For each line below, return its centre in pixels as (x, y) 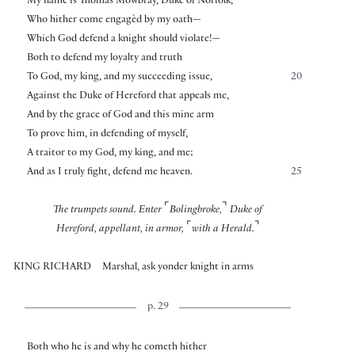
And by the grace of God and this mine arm (120, 115)
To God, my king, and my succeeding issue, (119, 77)
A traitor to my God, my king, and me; (110, 153)
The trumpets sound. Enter (109, 210)
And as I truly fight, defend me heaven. (109, 172)
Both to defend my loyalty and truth (104, 58)
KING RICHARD (52, 267)
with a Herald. (223, 229)
